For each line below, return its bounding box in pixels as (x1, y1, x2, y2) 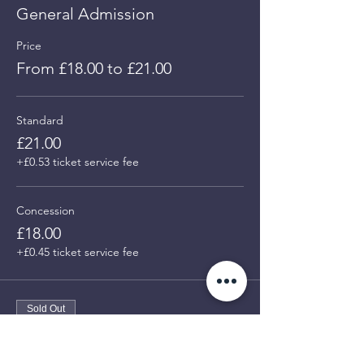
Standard (16, 113, 63, 128)
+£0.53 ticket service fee (16, 154, 139, 169)
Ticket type (16, 327, 73, 342)
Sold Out (27, 303, 65, 314)
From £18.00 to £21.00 (16, 58, 171, 78)
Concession (16, 203, 75, 218)
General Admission (16, 4, 154, 24)
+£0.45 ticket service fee (16, 245, 139, 259)
